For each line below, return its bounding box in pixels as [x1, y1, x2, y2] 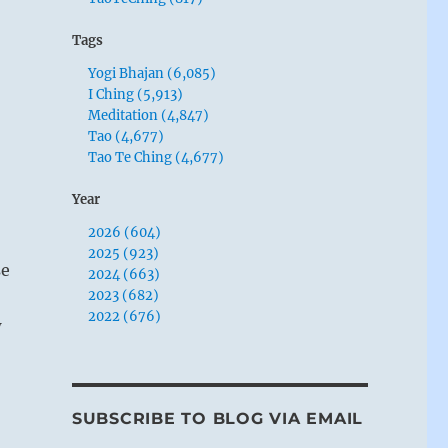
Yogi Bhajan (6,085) [88, 64, 217, 82]
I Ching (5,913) [88, 85, 184, 103]
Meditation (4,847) [88, 106, 210, 124]
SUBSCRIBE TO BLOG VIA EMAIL [71, 408, 364, 428]
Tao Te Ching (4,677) [88, 148, 225, 166]
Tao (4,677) [88, 127, 165, 145]
